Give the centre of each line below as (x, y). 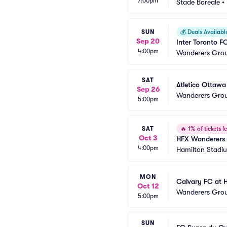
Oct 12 (148, 186)
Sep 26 (148, 89)
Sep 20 (148, 41)
